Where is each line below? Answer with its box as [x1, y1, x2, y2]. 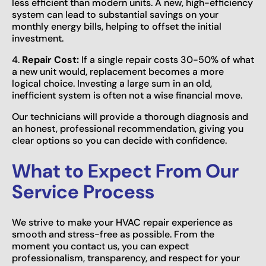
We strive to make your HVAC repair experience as [12, 216, 233, 229]
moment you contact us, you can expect [12, 239, 189, 252]
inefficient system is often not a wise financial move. [12, 88, 242, 102]
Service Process [12, 179, 154, 204]
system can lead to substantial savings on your [12, 8, 218, 21]
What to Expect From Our [12, 158, 239, 183]
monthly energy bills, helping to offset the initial [12, 20, 221, 33]
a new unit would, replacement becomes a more [12, 65, 224, 78]
